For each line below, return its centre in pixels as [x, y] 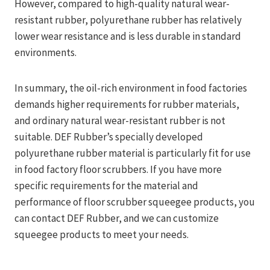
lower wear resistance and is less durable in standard [128, 36]
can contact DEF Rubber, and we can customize [117, 218]
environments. [46, 52]
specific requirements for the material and [106, 185]
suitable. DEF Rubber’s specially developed [109, 137]
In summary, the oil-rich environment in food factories [131, 88]
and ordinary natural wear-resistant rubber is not [120, 120]
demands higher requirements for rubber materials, [127, 104]
